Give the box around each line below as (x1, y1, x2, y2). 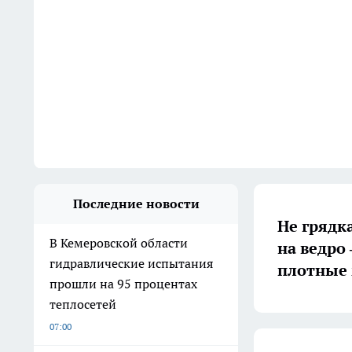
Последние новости (72, 196, 200, 211)
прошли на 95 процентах (49, 276, 197, 291)
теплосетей (49, 296, 116, 312)
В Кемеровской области (49, 235, 188, 251)
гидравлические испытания (49, 255, 213, 271)
